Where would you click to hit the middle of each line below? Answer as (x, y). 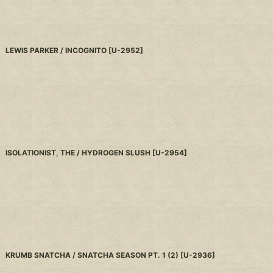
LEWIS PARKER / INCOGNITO (56, 51)
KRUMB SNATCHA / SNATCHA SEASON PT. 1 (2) (92, 255)
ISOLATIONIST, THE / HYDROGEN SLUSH (78, 153)
